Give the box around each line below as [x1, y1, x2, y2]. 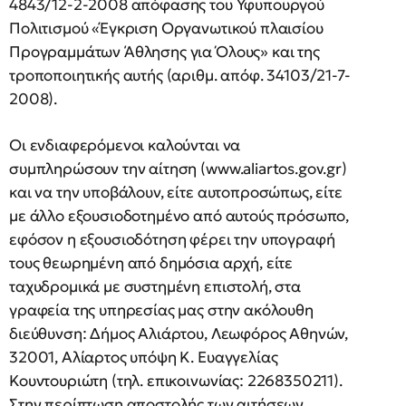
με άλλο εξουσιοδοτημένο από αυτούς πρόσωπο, [9, 206, 350, 226]
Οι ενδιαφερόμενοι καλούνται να [9, 135, 241, 155]
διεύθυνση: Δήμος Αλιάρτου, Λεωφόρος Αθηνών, [9, 324, 349, 343]
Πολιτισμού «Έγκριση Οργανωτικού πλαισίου [9, 18, 324, 38]
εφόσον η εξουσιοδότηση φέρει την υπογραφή [9, 229, 335, 249]
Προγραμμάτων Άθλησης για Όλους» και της [9, 42, 320, 62]
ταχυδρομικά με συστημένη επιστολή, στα [9, 276, 301, 296]
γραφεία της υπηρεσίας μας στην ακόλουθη [9, 300, 314, 320]
